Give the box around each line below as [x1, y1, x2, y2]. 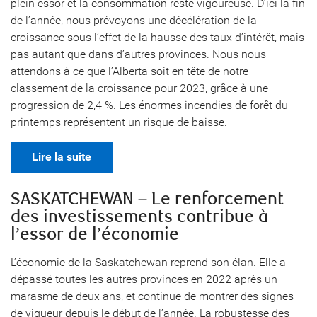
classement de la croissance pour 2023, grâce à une [11, 81, 268, 95]
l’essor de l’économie [11, 224, 179, 245]
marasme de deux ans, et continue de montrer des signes [11, 289, 294, 303]
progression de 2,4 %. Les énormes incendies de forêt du [11, 98, 288, 112]
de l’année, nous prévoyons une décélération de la [11, 13, 257, 27]
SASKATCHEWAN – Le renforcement [11, 189, 284, 209]
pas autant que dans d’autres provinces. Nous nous [11, 47, 266, 61]
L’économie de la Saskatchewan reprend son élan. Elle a [11, 255, 286, 269]
